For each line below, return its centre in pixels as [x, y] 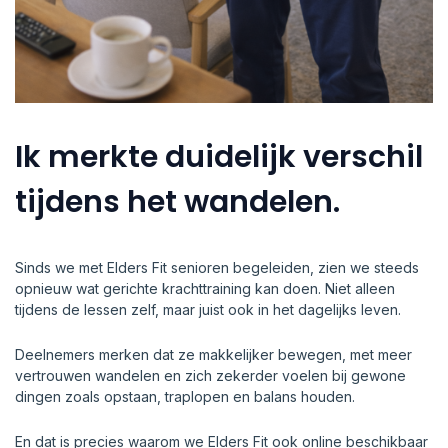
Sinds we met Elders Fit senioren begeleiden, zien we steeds [217, 267]
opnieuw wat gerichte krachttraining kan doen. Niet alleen [205, 288]
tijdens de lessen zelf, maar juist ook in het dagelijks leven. [208, 309]
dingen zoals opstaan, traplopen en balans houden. [185, 396]
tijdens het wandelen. [177, 201]
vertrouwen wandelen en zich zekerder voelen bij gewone [210, 375]
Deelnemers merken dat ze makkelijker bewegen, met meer [213, 354]
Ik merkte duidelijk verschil [219, 156]
